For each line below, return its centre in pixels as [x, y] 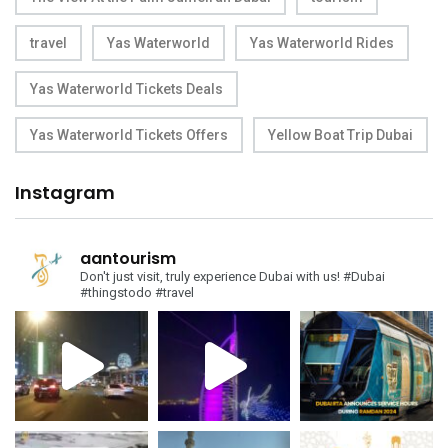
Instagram [65, 193]
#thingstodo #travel [137, 293]
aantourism [128, 259]
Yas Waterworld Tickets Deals [126, 89]
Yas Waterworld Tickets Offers [129, 135]
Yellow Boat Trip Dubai [340, 135]
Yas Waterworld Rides [322, 43]
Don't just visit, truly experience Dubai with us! [210, 277]
